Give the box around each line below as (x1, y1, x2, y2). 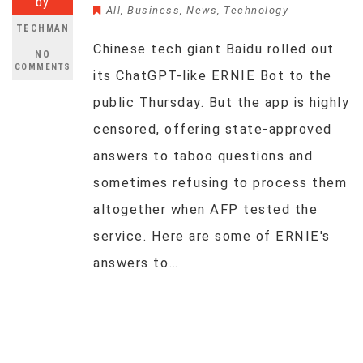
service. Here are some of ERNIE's (93, 228, 331, 244)
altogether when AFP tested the (93, 202, 318, 217)
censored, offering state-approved (93, 122, 332, 137)
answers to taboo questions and (93, 148, 313, 164)
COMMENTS (14, 62, 71, 72)
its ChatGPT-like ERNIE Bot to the (93, 68, 332, 83)
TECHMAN (15, 23, 70, 34)
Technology (224, 4, 288, 16)
